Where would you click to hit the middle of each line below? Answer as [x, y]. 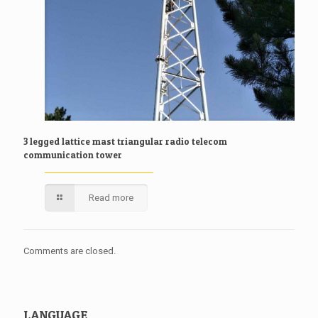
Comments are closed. [70, 251]
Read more [111, 198]
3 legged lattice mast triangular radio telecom [125, 142]
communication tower [73, 155]
